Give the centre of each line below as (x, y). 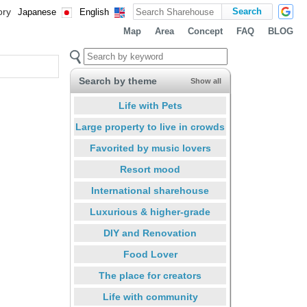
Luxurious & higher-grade (150, 212)
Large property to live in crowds (150, 127)
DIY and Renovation (150, 233)
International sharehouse (150, 191)
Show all (206, 81)
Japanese (37, 12)
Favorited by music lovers (150, 148)
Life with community (150, 297)
